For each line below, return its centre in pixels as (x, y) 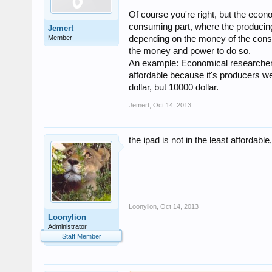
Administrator (67, 227)
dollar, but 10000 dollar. (174, 88)
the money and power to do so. (190, 51)
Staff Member (81, 236)
